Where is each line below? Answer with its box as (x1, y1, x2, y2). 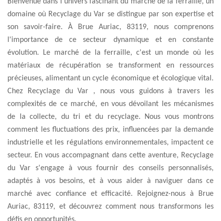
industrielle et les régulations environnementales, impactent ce (7, 139, 214, 147)
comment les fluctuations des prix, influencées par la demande (7, 126, 214, 134)
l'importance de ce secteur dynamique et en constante (7, 36, 214, 44)
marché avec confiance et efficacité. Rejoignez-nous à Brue (7, 190, 214, 198)
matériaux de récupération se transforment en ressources (7, 62, 214, 70)
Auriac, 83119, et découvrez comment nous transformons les (7, 203, 214, 211)
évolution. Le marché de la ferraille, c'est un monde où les (7, 49, 214, 57)
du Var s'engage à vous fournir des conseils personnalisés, (7, 164, 214, 172)
